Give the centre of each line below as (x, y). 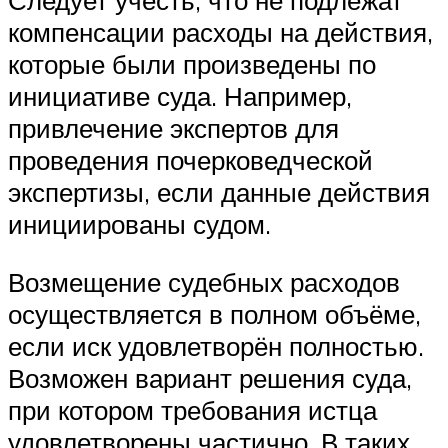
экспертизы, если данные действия (219, 192)
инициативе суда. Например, (180, 96)
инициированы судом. (139, 224)
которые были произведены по (192, 64)
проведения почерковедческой (190, 160)
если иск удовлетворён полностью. (216, 345)
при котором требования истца (192, 409)
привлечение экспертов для (173, 128)
